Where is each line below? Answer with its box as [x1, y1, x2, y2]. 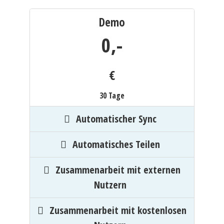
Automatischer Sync [76, 112, 156, 125]
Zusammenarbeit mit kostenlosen [49, 203, 186, 217]
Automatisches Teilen [72, 137, 160, 151]
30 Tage [99, 90, 124, 101]
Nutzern [94, 178, 126, 191]
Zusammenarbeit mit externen [55, 163, 180, 176]
